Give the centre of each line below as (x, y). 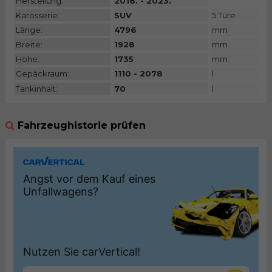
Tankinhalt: (36, 88)
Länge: (29, 30)
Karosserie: (37, 15)
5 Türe (224, 15)
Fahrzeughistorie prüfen (81, 125)
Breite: (29, 45)
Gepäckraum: (42, 74)
